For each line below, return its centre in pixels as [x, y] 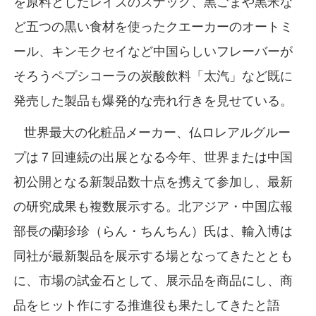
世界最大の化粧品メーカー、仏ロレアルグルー [152, 132]
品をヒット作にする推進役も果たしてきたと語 [146, 305]
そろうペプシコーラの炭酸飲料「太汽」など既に [153, 76]
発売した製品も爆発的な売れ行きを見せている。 [153, 101]
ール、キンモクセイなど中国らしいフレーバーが [153, 51]
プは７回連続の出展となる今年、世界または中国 [153, 157]
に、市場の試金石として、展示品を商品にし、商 [153, 280]
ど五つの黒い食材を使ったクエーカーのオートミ [153, 26]
